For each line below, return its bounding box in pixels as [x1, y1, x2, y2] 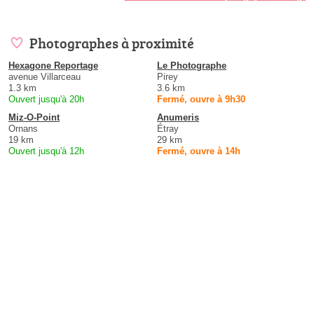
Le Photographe [157, 60, 226, 71]
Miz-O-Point [8, 111, 60, 123]
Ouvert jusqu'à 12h [8, 145, 84, 156]
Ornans [8, 123, 38, 134]
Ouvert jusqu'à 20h [8, 93, 84, 104]
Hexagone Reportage [8, 60, 98, 71]
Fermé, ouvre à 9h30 [157, 93, 245, 104]
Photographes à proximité [29, 32, 194, 53]
